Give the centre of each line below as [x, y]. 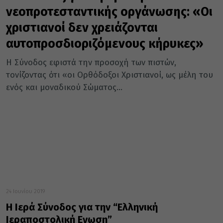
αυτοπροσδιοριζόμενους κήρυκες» [105, 44]
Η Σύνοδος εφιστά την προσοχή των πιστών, [91, 63]
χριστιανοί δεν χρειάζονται [82, 28]
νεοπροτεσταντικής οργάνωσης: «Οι [109, 12]
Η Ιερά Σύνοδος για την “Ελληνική [82, 207]
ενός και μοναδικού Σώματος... [64, 88]
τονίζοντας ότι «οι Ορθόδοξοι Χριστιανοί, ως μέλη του [110, 75]
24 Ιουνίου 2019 [26, 192]
